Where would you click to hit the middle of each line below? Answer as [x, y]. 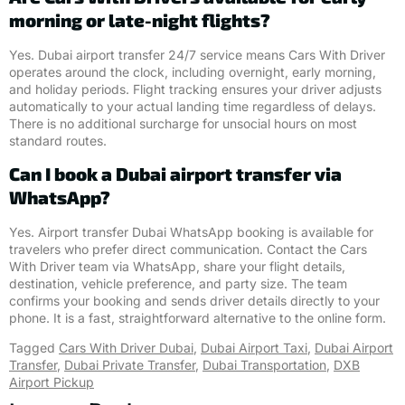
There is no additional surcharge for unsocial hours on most [183, 123]
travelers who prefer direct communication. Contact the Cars [188, 249]
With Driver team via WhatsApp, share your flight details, [177, 266]
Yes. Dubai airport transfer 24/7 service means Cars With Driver [197, 54]
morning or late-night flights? [140, 19]
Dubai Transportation [264, 365]
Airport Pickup [52, 382]
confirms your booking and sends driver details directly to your [194, 300]
